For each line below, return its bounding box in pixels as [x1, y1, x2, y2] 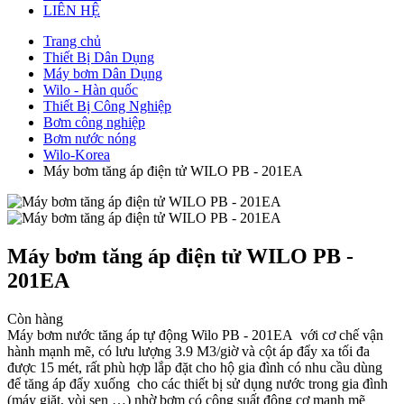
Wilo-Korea [43, 146, 110, 162]
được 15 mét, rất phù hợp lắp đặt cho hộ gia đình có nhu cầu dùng [7, 359, 382, 375]
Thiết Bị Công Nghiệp [43, 97, 171, 114]
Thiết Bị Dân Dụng [43, 49, 154, 65]
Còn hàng [7, 310, 63, 326]
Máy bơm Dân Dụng [43, 65, 162, 81]
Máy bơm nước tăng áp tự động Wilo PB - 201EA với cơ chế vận [7, 326, 383, 343]
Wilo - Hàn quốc [43, 81, 138, 97]
